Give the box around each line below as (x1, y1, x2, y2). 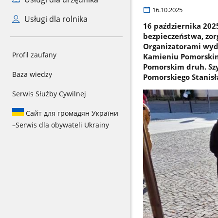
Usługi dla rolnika (22, 14, 88, 24)
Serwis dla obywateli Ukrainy (16, 120, 109, 129)
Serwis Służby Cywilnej (12, 89, 86, 98)
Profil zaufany (12, 50, 56, 59)
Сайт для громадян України (24, 109, 118, 118)
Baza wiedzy (12, 70, 52, 79)
